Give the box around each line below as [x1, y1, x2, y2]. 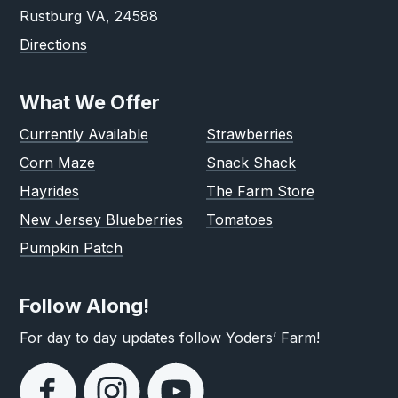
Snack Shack [206, 154, 296, 171]
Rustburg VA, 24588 [20, 7, 159, 25]
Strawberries [206, 125, 293, 143]
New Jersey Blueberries [20, 211, 184, 228]
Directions [20, 36, 88, 53]
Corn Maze [20, 154, 96, 171]
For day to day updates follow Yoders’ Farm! [20, 329, 321, 346]
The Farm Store [206, 182, 314, 200]
